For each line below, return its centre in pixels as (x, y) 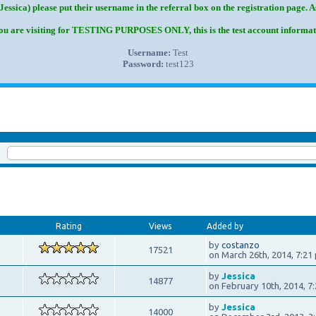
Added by (225, 226)
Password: (143, 64)
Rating (68, 226)
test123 (178, 64)
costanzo (240, 244)
